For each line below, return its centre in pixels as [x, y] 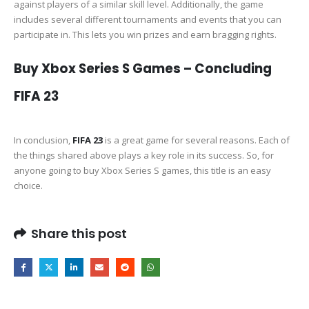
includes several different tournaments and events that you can [148, 20]
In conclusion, [43, 140]
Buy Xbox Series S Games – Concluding [143, 68]
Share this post [79, 234]
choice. [28, 185]
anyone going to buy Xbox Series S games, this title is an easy [142, 170]
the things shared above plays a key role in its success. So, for [144, 155]
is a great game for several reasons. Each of [196, 140]
